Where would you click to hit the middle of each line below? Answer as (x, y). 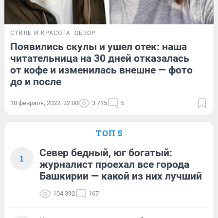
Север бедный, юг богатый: (106, 153)
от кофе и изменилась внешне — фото (101, 70)
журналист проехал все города (114, 164)
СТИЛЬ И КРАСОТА (40, 33)
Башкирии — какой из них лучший (121, 176)
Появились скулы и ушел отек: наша (99, 46)
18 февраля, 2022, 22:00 (44, 103)
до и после (36, 82)
